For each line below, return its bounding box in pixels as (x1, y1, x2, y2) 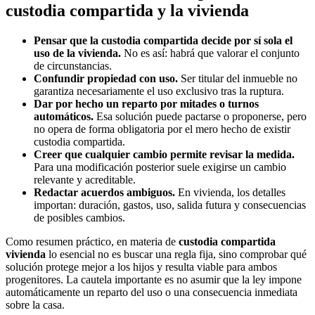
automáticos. (34, 110, 94, 123)
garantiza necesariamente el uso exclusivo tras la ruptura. (34, 85, 284, 98)
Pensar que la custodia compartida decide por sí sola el (34, 34, 292, 47)
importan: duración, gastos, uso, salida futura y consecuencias (34, 199, 306, 212)
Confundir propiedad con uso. (34, 72, 178, 85)
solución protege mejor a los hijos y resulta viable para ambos (6, 261, 277, 274)
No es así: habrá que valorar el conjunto (121, 47, 300, 60)
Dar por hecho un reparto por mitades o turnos (34, 98, 259, 110)
